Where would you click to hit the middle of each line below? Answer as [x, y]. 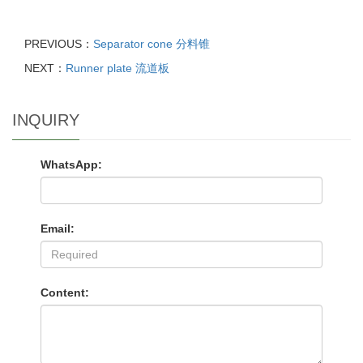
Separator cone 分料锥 [152, 44]
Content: [65, 293]
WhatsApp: [71, 164]
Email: [58, 228]
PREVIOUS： [59, 44]
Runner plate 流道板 [117, 68]
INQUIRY [46, 120]
